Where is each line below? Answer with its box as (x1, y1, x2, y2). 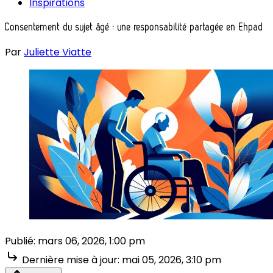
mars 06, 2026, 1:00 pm (38, 233, 145, 248)
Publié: (5, 233, 35, 248)
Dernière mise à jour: (22, 252, 119, 267)
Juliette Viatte (24, 44, 91, 59)
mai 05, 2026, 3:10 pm (122, 252, 221, 267)
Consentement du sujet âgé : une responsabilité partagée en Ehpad (5, 22, 263, 33)
